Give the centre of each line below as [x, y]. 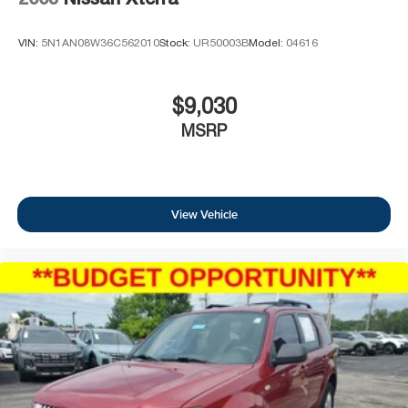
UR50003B [221, 42]
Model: [267, 42]
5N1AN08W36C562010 [100, 42]
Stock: [176, 42]
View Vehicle [204, 214]
